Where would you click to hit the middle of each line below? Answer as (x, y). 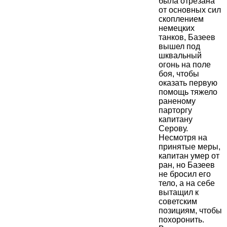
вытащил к (179, 193)
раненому (177, 101)
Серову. (173, 129)
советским (178, 202)
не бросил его (185, 174)
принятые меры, (190, 147)
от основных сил (190, 10)
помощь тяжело (188, 92)
